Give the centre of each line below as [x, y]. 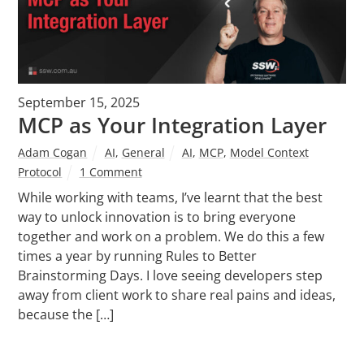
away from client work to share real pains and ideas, [177, 295]
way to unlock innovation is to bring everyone [157, 217]
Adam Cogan [53, 152]
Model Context [269, 152]
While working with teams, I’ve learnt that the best [171, 197]
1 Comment [110, 171]
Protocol [40, 171]
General [143, 152]
